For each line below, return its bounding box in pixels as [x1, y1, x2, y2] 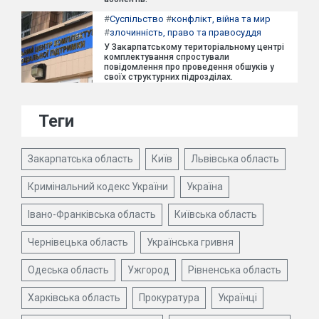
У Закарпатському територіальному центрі [104, 41, 284, 52]
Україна [187, 180, 223, 192]
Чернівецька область [28, 236, 128, 248]
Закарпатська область [28, 152, 133, 164]
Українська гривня [147, 236, 234, 248]
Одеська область [28, 263, 109, 276]
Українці [218, 291, 257, 303]
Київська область [174, 208, 257, 220]
